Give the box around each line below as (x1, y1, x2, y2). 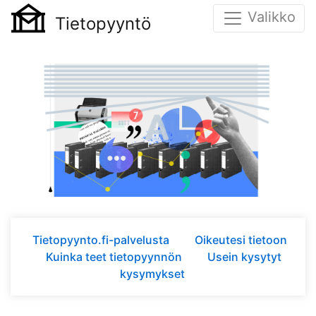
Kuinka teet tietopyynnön (46, 249, 185, 264)
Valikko (248, 8, 296, 26)
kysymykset (120, 266, 185, 281)
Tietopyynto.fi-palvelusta (32, 232, 172, 247)
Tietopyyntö (54, 13, 151, 35)
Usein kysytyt (207, 249, 281, 264)
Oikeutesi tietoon (195, 232, 287, 247)
